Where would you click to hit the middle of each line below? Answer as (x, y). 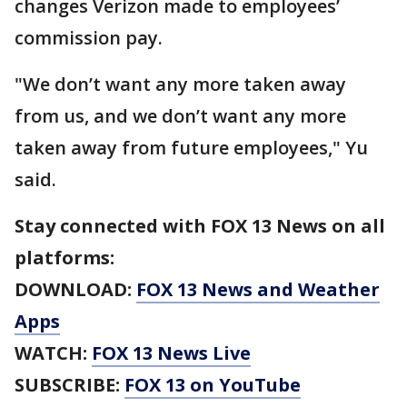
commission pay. (89, 38)
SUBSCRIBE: (69, 385)
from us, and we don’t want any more (180, 116)
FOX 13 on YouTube (213, 385)
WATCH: (53, 353)
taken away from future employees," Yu (191, 148)
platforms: (65, 258)
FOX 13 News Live (171, 353)
